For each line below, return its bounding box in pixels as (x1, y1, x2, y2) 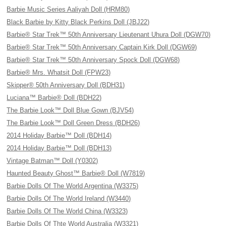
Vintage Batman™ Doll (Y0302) (7, 157, 98, 164)
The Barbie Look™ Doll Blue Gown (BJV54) (7, 106, 134, 114)
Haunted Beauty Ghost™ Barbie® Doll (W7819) (7, 169, 145, 177)
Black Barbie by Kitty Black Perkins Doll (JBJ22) (7, 18, 150, 26)
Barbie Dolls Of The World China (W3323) (7, 207, 128, 215)
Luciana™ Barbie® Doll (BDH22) (7, 94, 102, 101)
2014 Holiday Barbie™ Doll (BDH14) (7, 132, 112, 139)
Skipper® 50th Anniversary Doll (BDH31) (7, 81, 125, 89)
